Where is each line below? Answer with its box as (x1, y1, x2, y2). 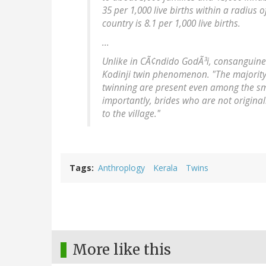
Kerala (153, 162, 178, 174)
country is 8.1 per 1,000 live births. (102, 17, 240, 30)
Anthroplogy (98, 162, 145, 174)
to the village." (102, 107, 160, 121)
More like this (72, 240, 171, 259)
